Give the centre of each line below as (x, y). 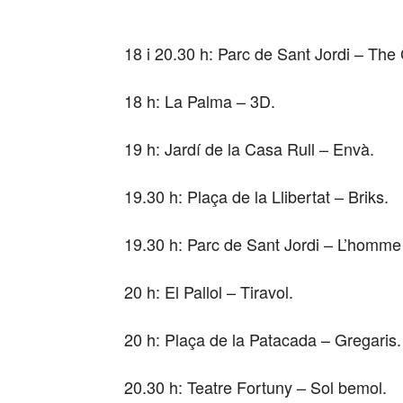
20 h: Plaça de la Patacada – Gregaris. (263, 339)
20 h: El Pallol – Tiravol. (209, 291)
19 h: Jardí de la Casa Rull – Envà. (249, 148)
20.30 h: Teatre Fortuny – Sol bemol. (255, 386)
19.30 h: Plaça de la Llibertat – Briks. (256, 196)
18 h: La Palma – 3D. (200, 100)
